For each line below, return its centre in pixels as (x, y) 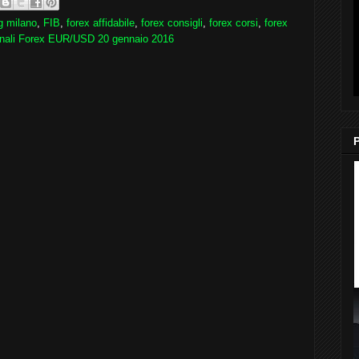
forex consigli (172, 22)
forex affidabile (101, 22)
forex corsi (234, 22)
